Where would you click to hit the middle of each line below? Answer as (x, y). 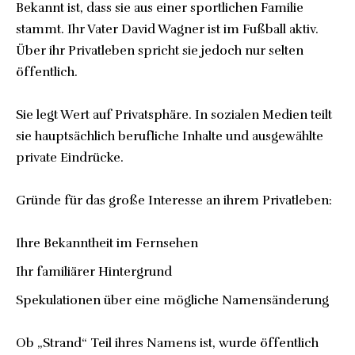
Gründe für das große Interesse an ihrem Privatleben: (174, 200)
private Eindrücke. (70, 157)
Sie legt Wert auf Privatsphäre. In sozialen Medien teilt (174, 115)
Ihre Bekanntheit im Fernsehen (107, 243)
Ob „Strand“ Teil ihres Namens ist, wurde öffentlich (167, 343)
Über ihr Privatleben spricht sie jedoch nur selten (160, 50)
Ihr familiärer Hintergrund (94, 271)
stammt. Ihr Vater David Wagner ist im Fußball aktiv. (167, 29)
